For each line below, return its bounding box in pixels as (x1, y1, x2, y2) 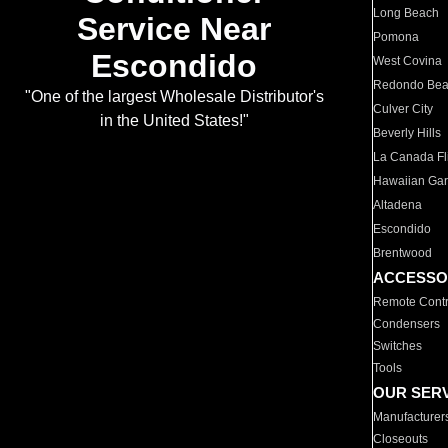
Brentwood (373, 246, 433, 260)
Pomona (373, 30, 420, 44)
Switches (373, 339, 423, 353)
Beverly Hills (373, 126, 442, 140)
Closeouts (373, 432, 429, 446)
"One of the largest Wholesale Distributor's (24, 88, 324, 106)
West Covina (373, 54, 443, 68)
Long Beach (373, 6, 440, 20)
